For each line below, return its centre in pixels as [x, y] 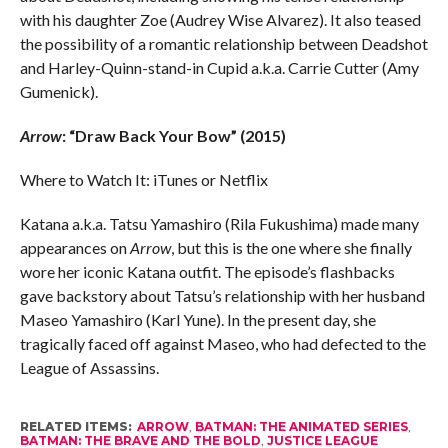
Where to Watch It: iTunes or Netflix [143, 179]
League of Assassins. [89, 367]
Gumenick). [58, 91]
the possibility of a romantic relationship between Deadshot [223, 43]
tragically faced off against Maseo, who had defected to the [222, 343]
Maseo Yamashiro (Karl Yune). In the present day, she [197, 319]
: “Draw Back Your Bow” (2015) [173, 135]
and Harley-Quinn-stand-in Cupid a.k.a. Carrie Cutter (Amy [219, 67]
